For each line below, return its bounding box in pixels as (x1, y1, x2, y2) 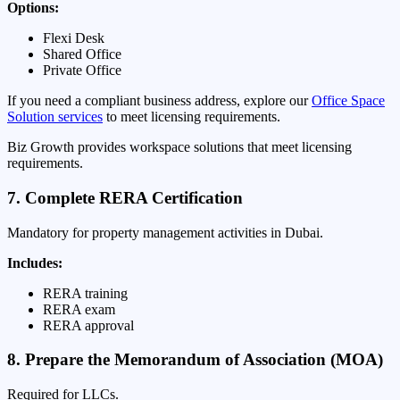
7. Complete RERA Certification (7, 187, 243, 207)
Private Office (43, 62, 121, 79)
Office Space (312, 93, 385, 109)
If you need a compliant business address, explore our (7, 93, 312, 109)
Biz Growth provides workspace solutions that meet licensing (7, 139, 352, 155)
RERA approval (43, 317, 134, 333)
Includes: (7, 254, 62, 271)
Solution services (7, 109, 103, 125)
